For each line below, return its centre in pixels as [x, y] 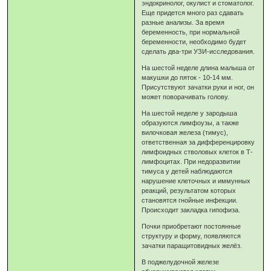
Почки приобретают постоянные [191, 226]
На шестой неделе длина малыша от [198, 67]
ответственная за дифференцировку [198, 142]
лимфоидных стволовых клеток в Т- [198, 152]
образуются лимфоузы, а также [191, 122]
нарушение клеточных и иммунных [196, 181]
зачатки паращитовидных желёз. [192, 245]
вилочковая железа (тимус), [185, 132]
